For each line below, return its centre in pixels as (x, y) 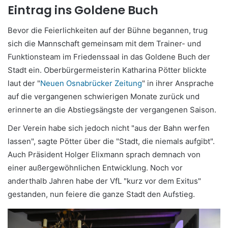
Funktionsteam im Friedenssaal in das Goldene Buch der (109, 56)
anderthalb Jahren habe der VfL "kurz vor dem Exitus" (104, 181)
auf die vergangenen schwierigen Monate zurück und (104, 96)
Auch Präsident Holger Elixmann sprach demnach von (104, 154)
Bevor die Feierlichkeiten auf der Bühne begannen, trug (108, 30)
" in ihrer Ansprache (178, 83)
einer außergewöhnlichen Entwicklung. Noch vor (95, 167)
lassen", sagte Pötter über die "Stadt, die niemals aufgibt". (111, 141)
